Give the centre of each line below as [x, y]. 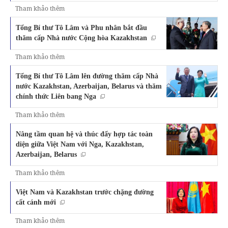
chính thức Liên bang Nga [56, 96]
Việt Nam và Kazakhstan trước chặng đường [85, 192]
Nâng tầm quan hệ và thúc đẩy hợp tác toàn [84, 134]
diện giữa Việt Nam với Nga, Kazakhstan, [80, 144]
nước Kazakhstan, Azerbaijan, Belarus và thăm [89, 86]
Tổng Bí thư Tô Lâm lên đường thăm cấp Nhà [87, 76]
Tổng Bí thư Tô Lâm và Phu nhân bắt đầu [81, 28]
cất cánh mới [36, 202]
